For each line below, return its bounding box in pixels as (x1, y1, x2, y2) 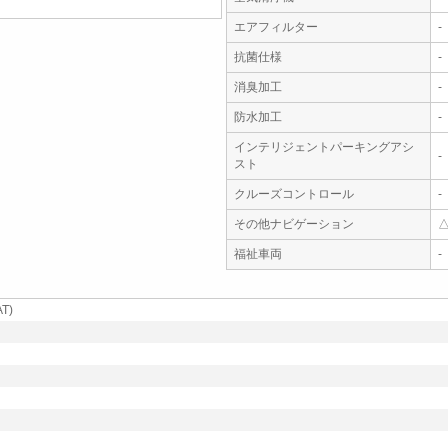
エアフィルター (234, 20, 318, 34)
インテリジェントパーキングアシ (234, 140, 414, 154)
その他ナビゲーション (234, 217, 354, 231)
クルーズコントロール (234, 187, 354, 201)
